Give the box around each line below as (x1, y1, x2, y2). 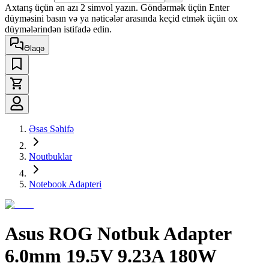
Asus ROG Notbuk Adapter (5, 223, 231, 245)
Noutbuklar (29, 151, 72, 162)
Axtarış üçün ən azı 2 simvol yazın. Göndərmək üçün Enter (5, 2, 229, 13)
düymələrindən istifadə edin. (5, 23, 112, 34)
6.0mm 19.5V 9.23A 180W (5, 245, 217, 267)
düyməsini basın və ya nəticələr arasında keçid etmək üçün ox (5, 13, 238, 23)
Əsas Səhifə (29, 123, 74, 134)
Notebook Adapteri (29, 178, 101, 189)
